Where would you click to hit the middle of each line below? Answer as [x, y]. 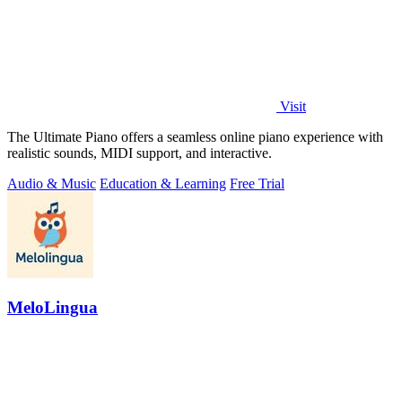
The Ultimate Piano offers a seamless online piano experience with [195, 136]
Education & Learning [163, 183]
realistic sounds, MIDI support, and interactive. [140, 153]
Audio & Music [52, 183]
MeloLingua [52, 308]
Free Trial [257, 183]
